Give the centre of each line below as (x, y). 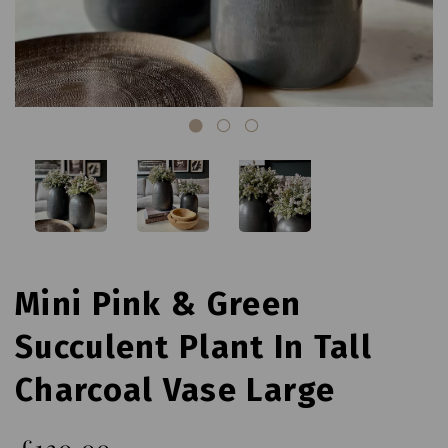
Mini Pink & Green (158, 303)
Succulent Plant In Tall (193, 346)
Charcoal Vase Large (175, 389)
